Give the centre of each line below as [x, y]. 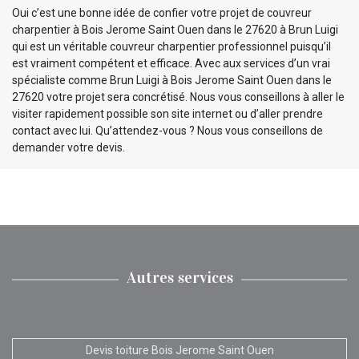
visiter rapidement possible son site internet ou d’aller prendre [167, 113]
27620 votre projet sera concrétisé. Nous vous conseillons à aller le [178, 97]
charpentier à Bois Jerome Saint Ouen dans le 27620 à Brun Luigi [175, 29]
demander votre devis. [69, 147]
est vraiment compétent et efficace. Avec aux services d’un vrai [171, 63]
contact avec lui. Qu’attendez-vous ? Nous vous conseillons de [167, 130]
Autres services [179, 277]
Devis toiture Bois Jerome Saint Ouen [179, 350]
